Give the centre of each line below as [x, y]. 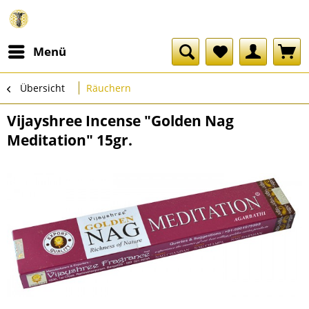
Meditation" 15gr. [70, 140]
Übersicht [42, 88]
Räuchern [109, 88]
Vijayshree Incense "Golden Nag [120, 121]
